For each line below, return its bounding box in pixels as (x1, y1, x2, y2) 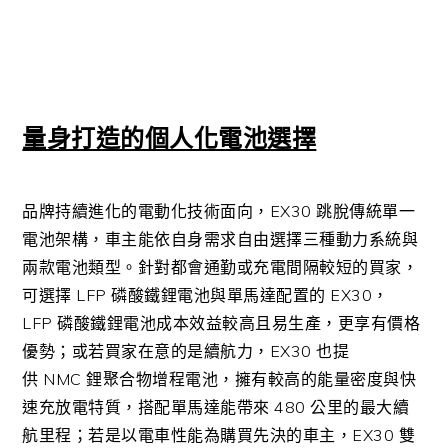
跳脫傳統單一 (316, 201, 416, 221)
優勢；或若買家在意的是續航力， (22, 341, 270, 361)
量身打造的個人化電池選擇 (22, 123, 317, 153)
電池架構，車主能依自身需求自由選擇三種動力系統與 (22, 229, 419, 249)
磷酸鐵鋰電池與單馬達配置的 (111, 285, 326, 305)
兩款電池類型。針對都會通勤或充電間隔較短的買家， (22, 257, 419, 277)
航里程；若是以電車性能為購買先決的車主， (22, 425, 353, 445)
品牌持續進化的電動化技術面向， (22, 201, 270, 221)
